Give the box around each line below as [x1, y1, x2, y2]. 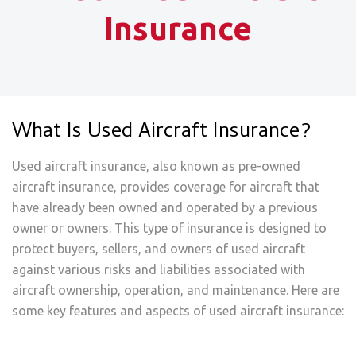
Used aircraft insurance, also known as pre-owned [12, 159, 300, 173]
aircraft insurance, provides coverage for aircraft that [12, 180, 319, 194]
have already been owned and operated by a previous [12, 200, 318, 215]
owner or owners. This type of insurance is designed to [12, 221, 327, 235]
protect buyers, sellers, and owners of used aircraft [12, 242, 305, 256]
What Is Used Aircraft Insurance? [12, 116, 311, 149]
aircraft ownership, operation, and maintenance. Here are [12, 283, 339, 297]
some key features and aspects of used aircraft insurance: [12, 304, 344, 318]
